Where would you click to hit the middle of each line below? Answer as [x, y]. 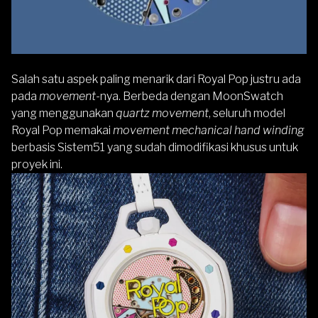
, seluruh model [247, 113]
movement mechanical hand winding [209, 130]
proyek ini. [37, 164]
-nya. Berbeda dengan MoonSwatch [190, 96]
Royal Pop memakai [62, 130]
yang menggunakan [64, 113]
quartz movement [162, 113]
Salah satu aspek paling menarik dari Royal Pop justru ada [156, 79]
